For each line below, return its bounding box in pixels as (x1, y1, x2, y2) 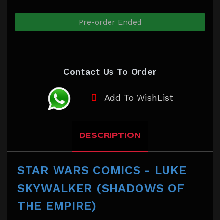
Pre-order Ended (78, 17, 142, 27)
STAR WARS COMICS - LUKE (17, 164, 187, 178)
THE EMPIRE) (17, 199, 97, 213)
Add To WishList (104, 92, 173, 103)
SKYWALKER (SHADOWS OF (17, 181, 185, 195)
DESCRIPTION (79, 132, 141, 139)
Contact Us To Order (63, 66, 157, 77)
